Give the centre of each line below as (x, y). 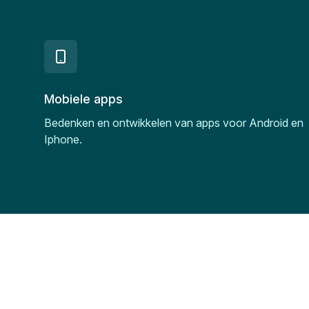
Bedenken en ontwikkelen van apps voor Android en (174, 123)
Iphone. (63, 139)
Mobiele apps (83, 99)
